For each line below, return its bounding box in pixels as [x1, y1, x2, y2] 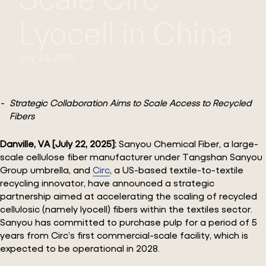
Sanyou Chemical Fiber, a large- [119, 137, 258, 149]
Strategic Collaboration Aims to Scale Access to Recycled [9, 97, 252, 109]
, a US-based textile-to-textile [110, 163, 243, 175]
